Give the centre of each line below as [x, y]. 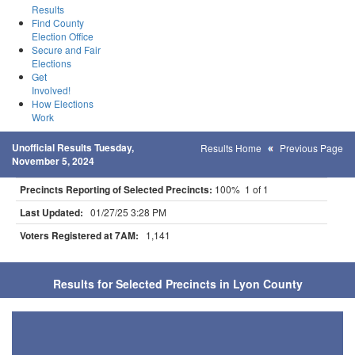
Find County [58, 23]
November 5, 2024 [53, 161]
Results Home [231, 148]
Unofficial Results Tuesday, [73, 147]
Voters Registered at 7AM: [79, 235]
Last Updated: [52, 212]
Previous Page [311, 148]
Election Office [63, 36]
